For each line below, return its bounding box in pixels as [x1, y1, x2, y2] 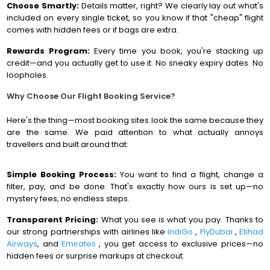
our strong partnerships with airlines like [7, 226, 168, 237]
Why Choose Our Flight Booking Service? [7, 90, 176, 102]
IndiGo [168, 226, 196, 237]
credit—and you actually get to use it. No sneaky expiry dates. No [7, 57, 263, 69]
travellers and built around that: [7, 139, 129, 150]
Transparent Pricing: [7, 214, 101, 225]
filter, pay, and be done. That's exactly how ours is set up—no [7, 181, 263, 192]
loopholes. [7, 69, 49, 81]
